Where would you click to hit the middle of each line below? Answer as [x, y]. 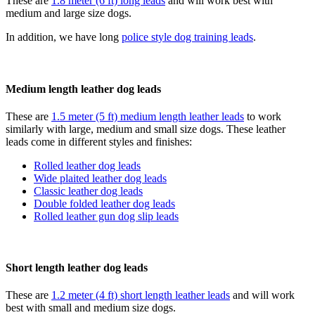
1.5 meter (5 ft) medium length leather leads [148, 116]
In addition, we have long [64, 37]
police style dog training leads [187, 37]
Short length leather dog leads [77, 268]
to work [263, 116]
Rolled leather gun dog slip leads [106, 216]
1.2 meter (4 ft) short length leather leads [141, 295]
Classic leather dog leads [88, 191]
